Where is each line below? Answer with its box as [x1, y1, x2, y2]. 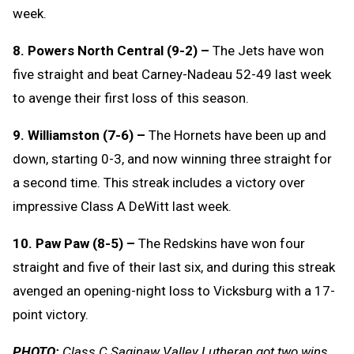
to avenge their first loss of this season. [13, 89, 249, 106]
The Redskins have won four [135, 235, 305, 251]
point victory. [13, 306, 92, 322]
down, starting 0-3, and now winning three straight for [13, 150, 332, 167]
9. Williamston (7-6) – [13, 126, 145, 143]
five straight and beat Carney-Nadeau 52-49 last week [13, 66, 331, 82]
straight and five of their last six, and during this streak [13, 258, 335, 275]
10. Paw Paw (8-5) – [13, 235, 135, 251]
